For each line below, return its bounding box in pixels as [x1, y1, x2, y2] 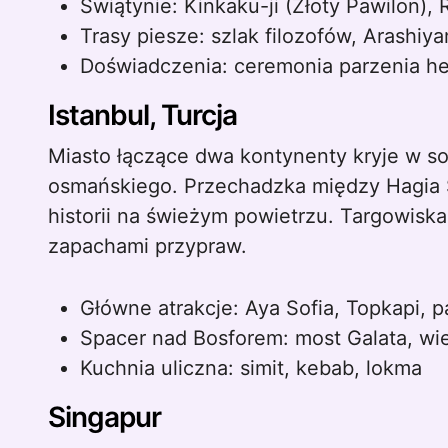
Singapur [48, 400, 161, 434]
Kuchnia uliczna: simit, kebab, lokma [80, 356, 422, 380]
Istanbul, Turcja [48, 98, 237, 132]
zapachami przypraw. [48, 234, 247, 258]
